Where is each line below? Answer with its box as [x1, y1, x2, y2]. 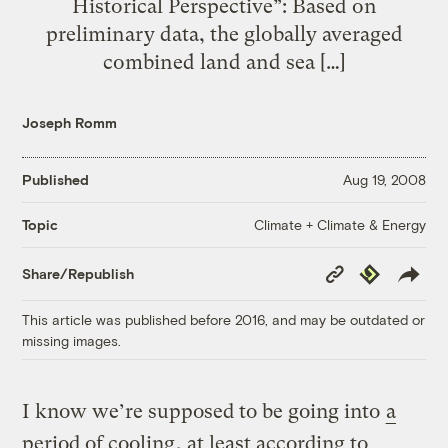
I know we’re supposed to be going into [22, 399, 386, 423]
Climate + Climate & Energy [253, 215, 426, 233]
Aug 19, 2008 [342, 171, 426, 189]
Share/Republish [22, 265, 135, 283]
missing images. [22, 331, 122, 349]
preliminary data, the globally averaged [45, 21, 403, 46]
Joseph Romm [22, 113, 118, 131]
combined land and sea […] [102, 49, 346, 74]
